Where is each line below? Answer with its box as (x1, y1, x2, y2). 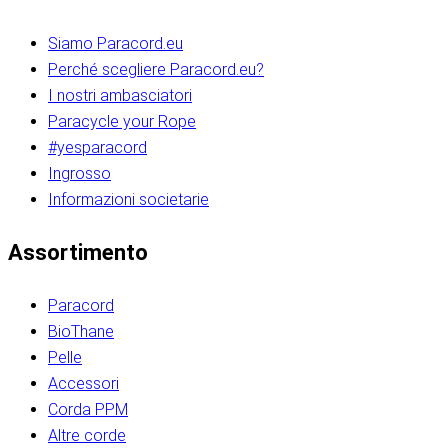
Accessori (48, 374, 119, 394)
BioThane (48, 322, 114, 342)
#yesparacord (48, 138, 147, 158)
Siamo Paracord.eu (48, 34, 183, 54)
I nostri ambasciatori (48, 86, 192, 106)
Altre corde (48, 426, 126, 446)
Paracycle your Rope (48, 112, 196, 132)
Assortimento (8, 240, 148, 266)
